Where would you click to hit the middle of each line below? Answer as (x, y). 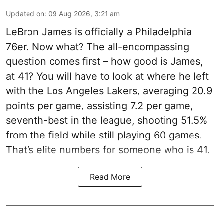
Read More (110, 177)
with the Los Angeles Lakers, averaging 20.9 (109, 91)
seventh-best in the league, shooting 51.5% (107, 121)
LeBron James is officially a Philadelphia (99, 32)
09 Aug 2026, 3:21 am (84, 14)
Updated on (25, 14)
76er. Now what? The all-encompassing (97, 47)
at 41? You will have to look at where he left (107, 76)
